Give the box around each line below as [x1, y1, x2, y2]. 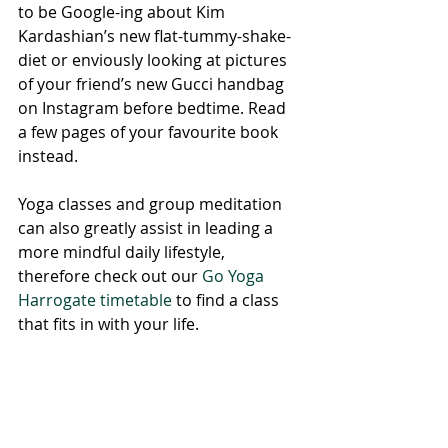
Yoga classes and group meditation [18, 193, 286, 215]
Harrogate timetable [18, 289, 172, 311]
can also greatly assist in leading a [18, 217, 277, 239]
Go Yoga [202, 265, 268, 287]
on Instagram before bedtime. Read [18, 97, 290, 119]
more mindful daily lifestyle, [18, 241, 229, 263]
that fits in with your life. [18, 313, 203, 335]
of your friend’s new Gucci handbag [18, 73, 288, 95]
